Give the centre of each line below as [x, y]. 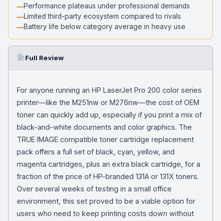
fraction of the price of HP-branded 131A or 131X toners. [108, 176]
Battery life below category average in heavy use [104, 26]
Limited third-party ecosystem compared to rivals [102, 16]
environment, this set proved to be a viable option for [106, 201]
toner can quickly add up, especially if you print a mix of [109, 114]
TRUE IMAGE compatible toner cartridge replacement [105, 139]
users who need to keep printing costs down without [105, 213]
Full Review [44, 57]
